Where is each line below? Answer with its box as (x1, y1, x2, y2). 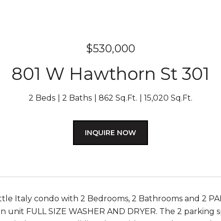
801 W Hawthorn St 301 (11, 63, 210, 84)
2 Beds (29, 93, 55, 103)
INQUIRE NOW (85, 128, 136, 137)
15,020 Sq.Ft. (144, 93, 192, 103)
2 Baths (62, 93, 92, 103)
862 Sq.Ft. (99, 93, 137, 103)
